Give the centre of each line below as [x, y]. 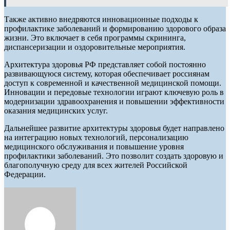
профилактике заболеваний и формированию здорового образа [115, 29]
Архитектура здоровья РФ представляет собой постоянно [105, 65]
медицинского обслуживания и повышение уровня [94, 147]
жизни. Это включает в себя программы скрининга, [95, 38]
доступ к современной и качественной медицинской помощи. [113, 83]
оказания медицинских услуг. [56, 111]
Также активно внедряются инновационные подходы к [101, 20]
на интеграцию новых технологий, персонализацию [96, 138]
